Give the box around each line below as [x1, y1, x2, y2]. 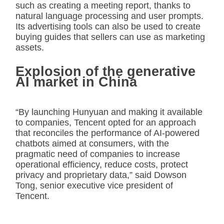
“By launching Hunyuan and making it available [15, 106, 202, 117]
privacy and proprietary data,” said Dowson [15, 169, 186, 180]
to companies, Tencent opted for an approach [15, 117, 196, 127]
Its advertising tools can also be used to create [15, 21, 200, 31]
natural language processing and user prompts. [15, 10, 203, 21]
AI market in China [15, 74, 137, 89]
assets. [15, 42, 44, 52]
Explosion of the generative [15, 63, 195, 79]
